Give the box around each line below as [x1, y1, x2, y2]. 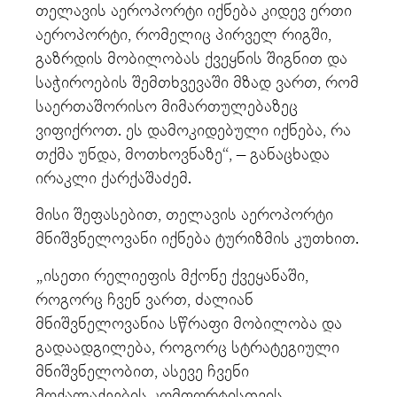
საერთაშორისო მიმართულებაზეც [35, 97, 298, 116]
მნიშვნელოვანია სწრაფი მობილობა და [35, 314, 342, 333]
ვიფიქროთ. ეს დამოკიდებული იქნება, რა [35, 121, 351, 140]
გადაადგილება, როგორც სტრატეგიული [35, 338, 339, 357]
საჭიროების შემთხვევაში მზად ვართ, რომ [35, 73, 359, 92]
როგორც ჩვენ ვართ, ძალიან [35, 290, 253, 309]
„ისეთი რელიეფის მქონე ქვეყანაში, [35, 266, 308, 285]
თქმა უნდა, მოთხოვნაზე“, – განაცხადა [35, 144, 330, 164]
